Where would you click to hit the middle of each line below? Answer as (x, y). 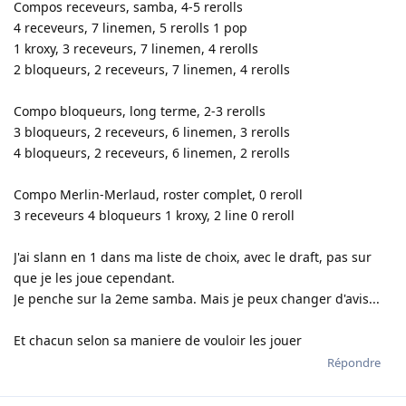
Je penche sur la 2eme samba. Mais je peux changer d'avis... (197, 298)
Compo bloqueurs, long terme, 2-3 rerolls (140, 111)
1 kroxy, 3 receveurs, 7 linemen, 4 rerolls (136, 48)
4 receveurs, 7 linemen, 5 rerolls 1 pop (130, 27)
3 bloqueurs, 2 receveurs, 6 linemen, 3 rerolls (152, 131)
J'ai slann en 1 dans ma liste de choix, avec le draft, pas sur (193, 256)
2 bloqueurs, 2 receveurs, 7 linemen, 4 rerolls (152, 69)
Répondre (354, 362)
